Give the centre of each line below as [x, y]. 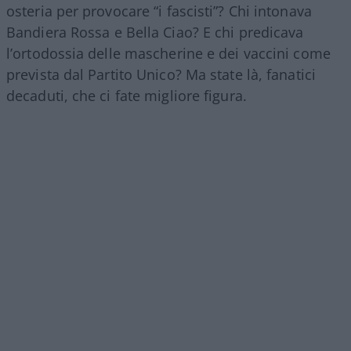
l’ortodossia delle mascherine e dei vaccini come [168, 53]
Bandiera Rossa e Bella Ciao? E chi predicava [155, 32]
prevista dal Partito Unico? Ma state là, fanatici [161, 74]
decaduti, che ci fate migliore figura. [127, 95]
